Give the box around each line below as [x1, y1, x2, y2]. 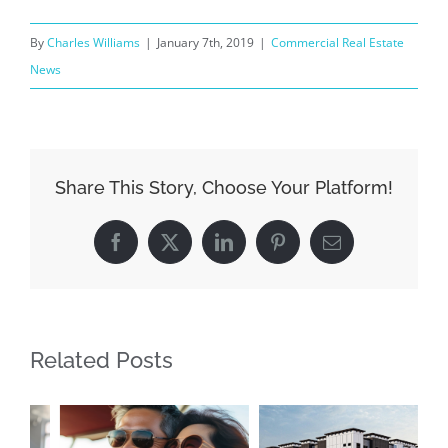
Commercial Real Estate [271, 34, 404, 52]
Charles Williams [47, 34, 140, 52]
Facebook [114, 240, 185, 259]
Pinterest [276, 240, 340, 259]
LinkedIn [222, 240, 289, 259]
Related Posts [30, 347, 173, 374]
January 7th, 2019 [157, 34, 254, 52]
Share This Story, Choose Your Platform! [55, 177, 393, 199]
